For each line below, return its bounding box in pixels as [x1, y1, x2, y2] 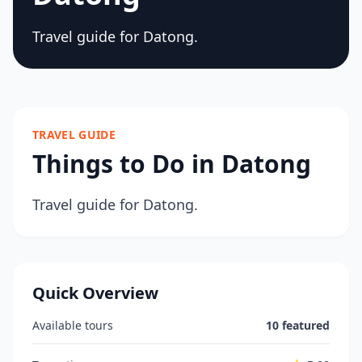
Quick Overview [32, 282, 158, 304]
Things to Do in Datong [32, 147, 311, 180]
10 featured [266, 318, 330, 333]
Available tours [32, 318, 113, 333]
